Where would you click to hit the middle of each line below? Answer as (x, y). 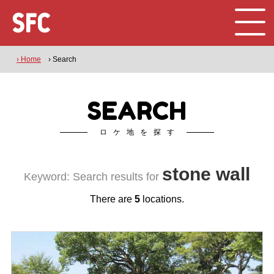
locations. (162, 199)
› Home (29, 59)
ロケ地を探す (140, 132)
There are (112, 199)
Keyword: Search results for (93, 177)
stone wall (206, 174)
